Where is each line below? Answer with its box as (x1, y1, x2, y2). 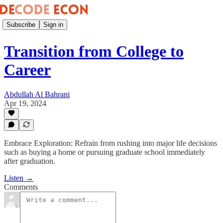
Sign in (43, 20, 63, 28)
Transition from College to (4, 42, 184, 61)
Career (4, 61, 51, 79)
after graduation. (4, 157, 55, 165)
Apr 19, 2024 (4, 99, 46, 108)
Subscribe (6, 20, 35, 28)
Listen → (4, 174, 33, 182)
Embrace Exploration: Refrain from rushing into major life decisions (4, 139, 217, 147)
